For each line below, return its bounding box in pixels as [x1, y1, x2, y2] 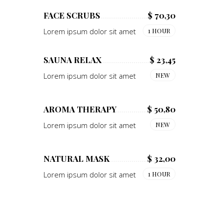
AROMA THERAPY [44, 103, 117, 114]
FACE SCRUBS [44, 9, 100, 21]
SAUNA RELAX [44, 54, 102, 65]
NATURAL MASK [44, 153, 109, 164]
